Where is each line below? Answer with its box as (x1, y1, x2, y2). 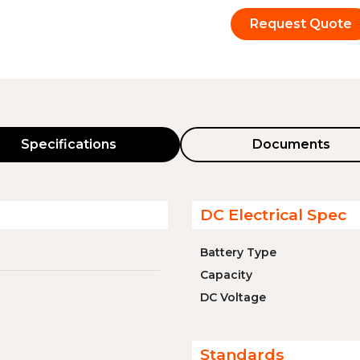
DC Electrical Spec (200, 205, 346, 224)
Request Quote (250, 16, 352, 31)
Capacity (200, 268, 252, 282)
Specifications (20, 137, 117, 152)
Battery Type (200, 245, 276, 260)
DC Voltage (200, 290, 266, 305)
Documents (252, 137, 331, 152)
